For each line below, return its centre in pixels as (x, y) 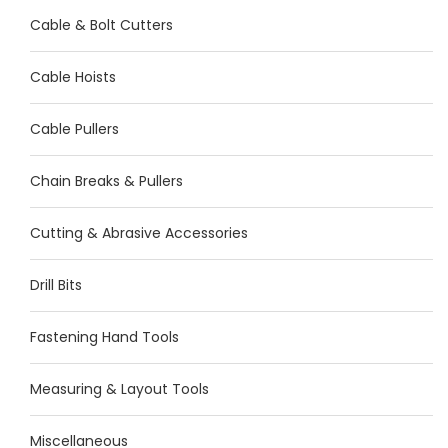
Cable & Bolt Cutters (101, 25)
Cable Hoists (73, 77)
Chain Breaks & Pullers (106, 181)
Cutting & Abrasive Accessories (139, 233)
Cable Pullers (74, 129)
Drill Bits (56, 285)
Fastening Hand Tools (104, 337)
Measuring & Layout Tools (119, 389)
